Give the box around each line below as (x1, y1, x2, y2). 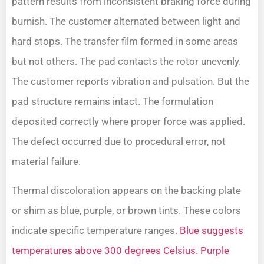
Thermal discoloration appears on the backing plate (12, 184, 241, 196)
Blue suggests (180, 224, 243, 236)
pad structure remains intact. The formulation (12, 95, 213, 108)
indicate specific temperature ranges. (12, 224, 180, 236)
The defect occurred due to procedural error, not (12, 136, 226, 148)
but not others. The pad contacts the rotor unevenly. (12, 55, 241, 68)
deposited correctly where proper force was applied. (12, 115, 245, 128)
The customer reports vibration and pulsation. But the (12, 75, 249, 88)
